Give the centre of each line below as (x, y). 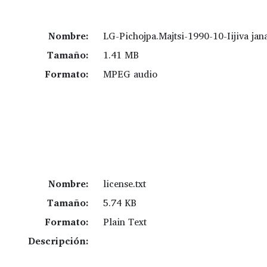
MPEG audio (130, 74)
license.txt (124, 184)
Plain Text (125, 222)
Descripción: (58, 241)
